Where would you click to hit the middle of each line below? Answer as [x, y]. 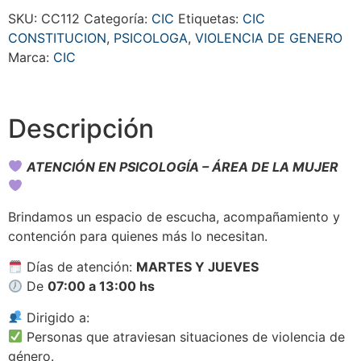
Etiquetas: [210, 18]
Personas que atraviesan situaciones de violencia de [184, 336]
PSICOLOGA [151, 37]
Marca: [31, 57]
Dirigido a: [56, 317]
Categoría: [118, 18]
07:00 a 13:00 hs [102, 286]
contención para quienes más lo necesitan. [138, 236]
